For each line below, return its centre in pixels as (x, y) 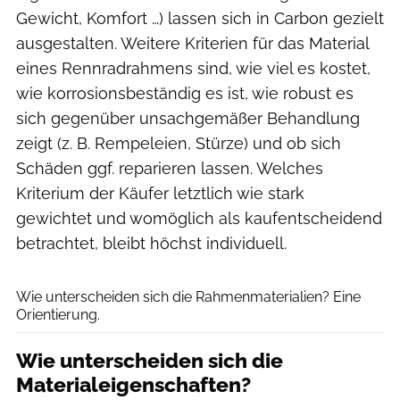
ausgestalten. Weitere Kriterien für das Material (192, 43)
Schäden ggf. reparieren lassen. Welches (170, 168)
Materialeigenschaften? (133, 384)
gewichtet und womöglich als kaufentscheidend (199, 218)
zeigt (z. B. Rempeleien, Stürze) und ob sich (179, 143)
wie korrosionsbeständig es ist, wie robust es (185, 93)
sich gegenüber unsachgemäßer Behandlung (188, 118)
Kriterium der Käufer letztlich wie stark (160, 193)
